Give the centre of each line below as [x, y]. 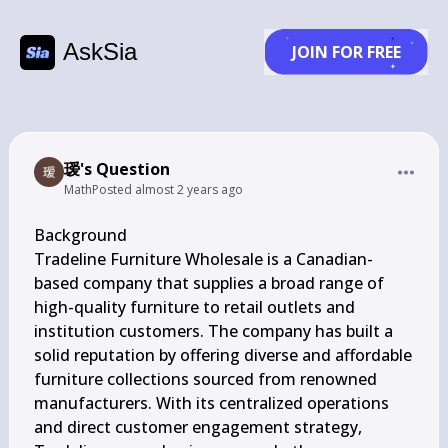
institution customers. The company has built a [213, 331]
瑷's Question [116, 169]
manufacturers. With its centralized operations [211, 403]
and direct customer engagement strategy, [197, 427]
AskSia [100, 51]
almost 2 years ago [188, 189]
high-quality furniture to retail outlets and [194, 307]
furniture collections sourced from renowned [205, 379]
